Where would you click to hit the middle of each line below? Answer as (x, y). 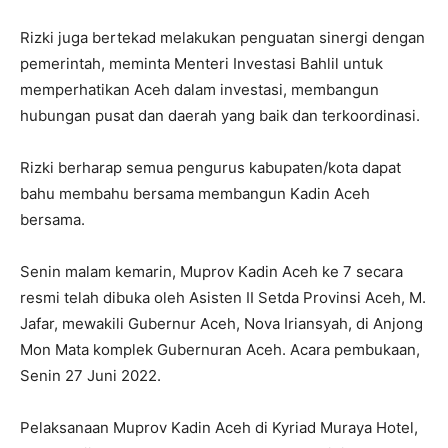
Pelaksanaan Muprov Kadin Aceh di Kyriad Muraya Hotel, (219, 427)
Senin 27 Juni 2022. (92, 375)
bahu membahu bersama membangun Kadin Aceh (195, 193)
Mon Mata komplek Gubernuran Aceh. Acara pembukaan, (220, 349)
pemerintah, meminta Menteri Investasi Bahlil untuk (201, 63)
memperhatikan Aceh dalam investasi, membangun (199, 89)
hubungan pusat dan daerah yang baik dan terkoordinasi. (220, 115)
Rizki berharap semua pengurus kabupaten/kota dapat (210, 167)
